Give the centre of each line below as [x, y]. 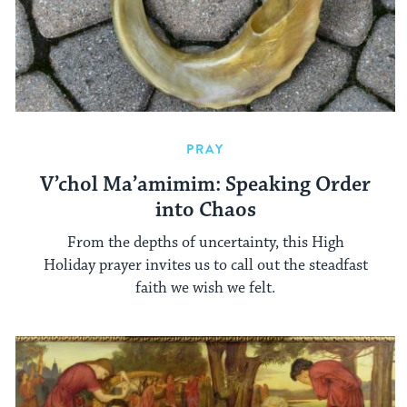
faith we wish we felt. [205, 288]
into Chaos [205, 210]
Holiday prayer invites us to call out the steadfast [205, 266]
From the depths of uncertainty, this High [205, 243]
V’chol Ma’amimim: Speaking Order [205, 184]
